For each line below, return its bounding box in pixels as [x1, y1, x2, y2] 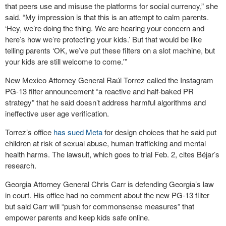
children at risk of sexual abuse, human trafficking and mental [5, 138, 206, 148]
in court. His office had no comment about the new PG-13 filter [5, 190, 209, 200]
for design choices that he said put [102, 127, 216, 137]
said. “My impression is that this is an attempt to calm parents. [5, 12, 209, 22]
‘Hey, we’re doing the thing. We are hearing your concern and [5, 23, 204, 33]
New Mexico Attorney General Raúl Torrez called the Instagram [5, 75, 213, 85]
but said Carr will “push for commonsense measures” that [5, 201, 194, 211]
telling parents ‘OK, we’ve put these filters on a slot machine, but [5, 45, 215, 55]
